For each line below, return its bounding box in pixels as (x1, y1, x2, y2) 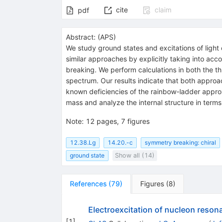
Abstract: (65, 33, 96, 42)
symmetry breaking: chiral (144, 138, 216, 146)
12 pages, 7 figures (85, 117, 150, 126)
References (69, 179, 107, 188)
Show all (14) (114, 151, 155, 159)
